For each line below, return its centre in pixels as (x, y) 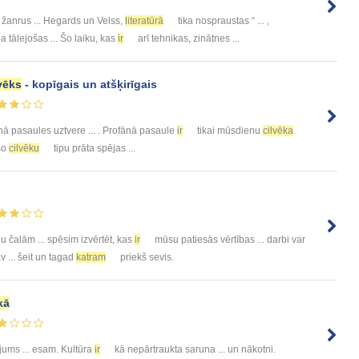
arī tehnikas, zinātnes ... (188, 38)
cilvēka (278, 130)
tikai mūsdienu (229, 130)
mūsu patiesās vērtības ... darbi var (229, 240)
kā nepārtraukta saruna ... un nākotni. (194, 350)
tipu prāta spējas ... (93, 148)
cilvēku (24, 148)
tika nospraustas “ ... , (222, 20)
